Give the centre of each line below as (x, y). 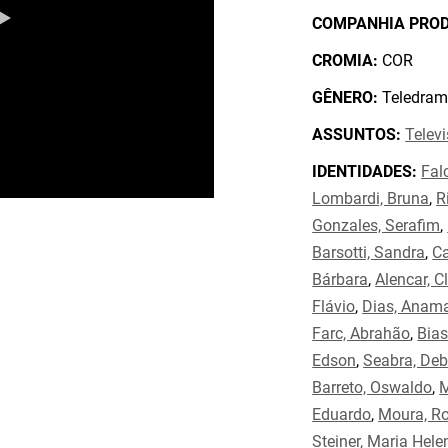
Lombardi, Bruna (371, 198)
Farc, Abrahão (361, 333)
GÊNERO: (345, 97)
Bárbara (340, 279)
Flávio (334, 306)
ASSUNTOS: (357, 134)
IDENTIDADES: (365, 171)
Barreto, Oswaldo (372, 387)
